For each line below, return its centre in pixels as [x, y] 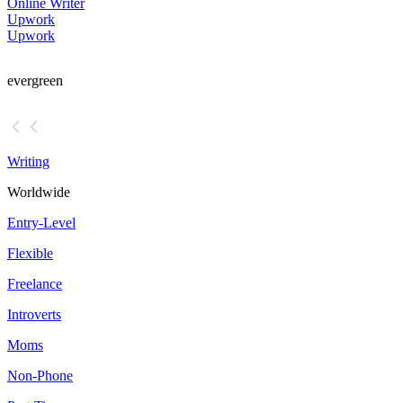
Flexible [30, 254]
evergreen [35, 81]
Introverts [34, 315]
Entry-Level [41, 223]
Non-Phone [40, 376]
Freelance [35, 284]
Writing [28, 162]
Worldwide [39, 193]
